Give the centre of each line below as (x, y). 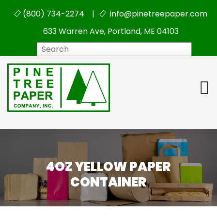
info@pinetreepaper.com (157, 14)
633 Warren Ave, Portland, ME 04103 (111, 31)
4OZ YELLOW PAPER (108, 167)
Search (124, 48)
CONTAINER (108, 182)
